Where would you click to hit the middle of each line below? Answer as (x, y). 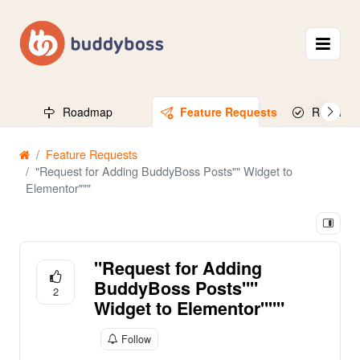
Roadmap (87, 111)
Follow (136, 339)
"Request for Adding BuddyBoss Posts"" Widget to (164, 170)
